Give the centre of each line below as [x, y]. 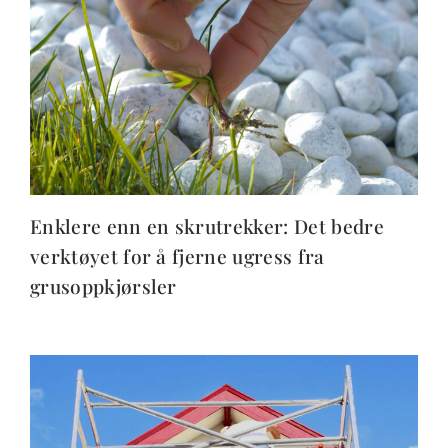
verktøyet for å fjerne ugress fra [177, 255]
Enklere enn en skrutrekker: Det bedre [207, 225]
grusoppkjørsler [103, 285]
